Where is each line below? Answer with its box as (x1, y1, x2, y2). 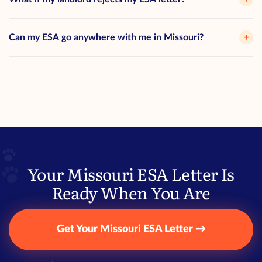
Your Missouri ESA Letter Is (27, 161, 235, 186)
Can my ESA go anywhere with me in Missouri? (9, 32, 204, 42)
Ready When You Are (51, 180, 211, 205)
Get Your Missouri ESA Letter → (56, 224, 206, 235)
